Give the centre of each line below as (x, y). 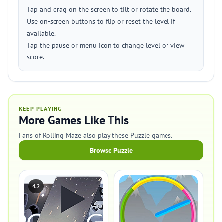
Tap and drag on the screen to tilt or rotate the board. (109, 9)
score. (35, 57)
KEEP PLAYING (41, 108)
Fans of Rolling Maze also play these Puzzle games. (96, 135)
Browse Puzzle (111, 150)
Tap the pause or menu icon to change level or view (106, 45)
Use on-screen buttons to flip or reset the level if (101, 21)
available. (41, 33)
